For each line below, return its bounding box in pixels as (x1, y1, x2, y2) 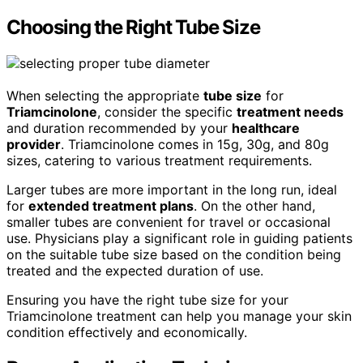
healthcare (232, 119, 300, 136)
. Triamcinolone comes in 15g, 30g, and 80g (61, 135, 329, 152)
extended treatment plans (28, 197, 194, 214)
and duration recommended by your (6, 119, 232, 136)
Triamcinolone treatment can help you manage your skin (6, 307, 352, 324)
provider (6, 135, 61, 152)
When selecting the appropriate (6, 87, 203, 104)
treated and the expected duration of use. (6, 262, 263, 279)
